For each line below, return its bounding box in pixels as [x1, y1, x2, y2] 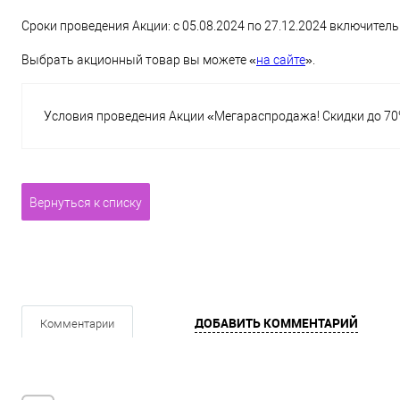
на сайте [256, 53, 305, 67]
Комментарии [40, 317, 114, 330]
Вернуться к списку [29, 196, 142, 210]
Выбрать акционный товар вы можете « [21, 53, 256, 67]
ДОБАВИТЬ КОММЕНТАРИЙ [195, 314, 358, 331]
